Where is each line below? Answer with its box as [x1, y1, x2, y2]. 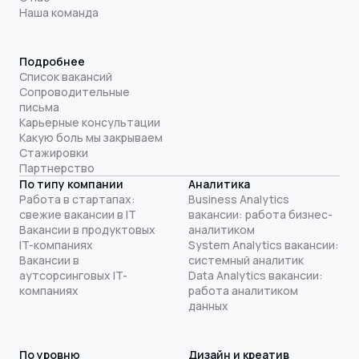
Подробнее [19, 53, 85, 69]
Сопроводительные [19, 83, 130, 99]
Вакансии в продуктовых [19, 221, 155, 237]
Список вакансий [19, 68, 112, 84]
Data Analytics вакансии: [188, 267, 323, 283]
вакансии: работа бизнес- [188, 206, 333, 222]
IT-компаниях [19, 236, 93, 252]
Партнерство [19, 159, 95, 175]
